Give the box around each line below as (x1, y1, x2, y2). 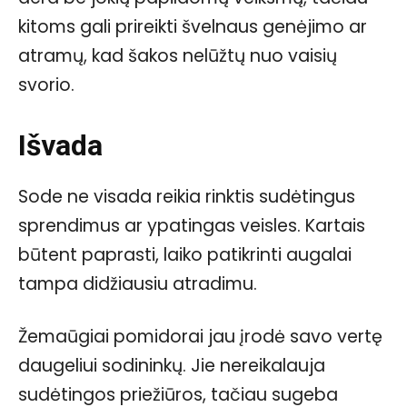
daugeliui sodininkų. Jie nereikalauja (18, 352, 325, 378)
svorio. (18, 72, 74, 97)
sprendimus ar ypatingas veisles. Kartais (18, 213, 365, 238)
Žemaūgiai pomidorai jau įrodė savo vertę (18, 323, 382, 349)
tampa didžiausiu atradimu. (18, 271, 257, 296)
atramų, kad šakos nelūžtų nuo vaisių (18, 43, 337, 68)
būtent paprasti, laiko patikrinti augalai (18, 242, 352, 267)
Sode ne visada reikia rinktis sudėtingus (18, 184, 355, 209)
